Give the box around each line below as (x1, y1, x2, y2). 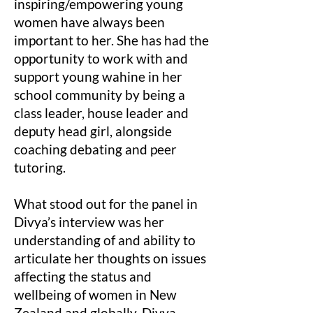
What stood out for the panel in (14, 196, 198, 212)
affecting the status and (14, 268, 152, 284)
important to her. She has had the (14, 32, 209, 48)
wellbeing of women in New (14, 286, 177, 303)
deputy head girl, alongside (14, 123, 172, 139)
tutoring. (14, 159, 66, 175)
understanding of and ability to (14, 232, 196, 248)
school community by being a (14, 87, 185, 103)
